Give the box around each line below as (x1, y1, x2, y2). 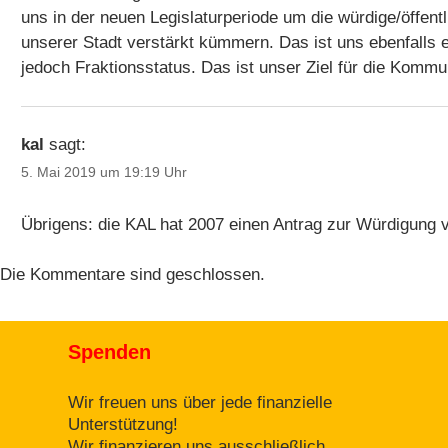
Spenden (67, 341, 151, 364)
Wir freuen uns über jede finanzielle (67, 392, 332, 412)
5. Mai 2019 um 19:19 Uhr (20, 163, 187, 180)
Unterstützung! (67, 414, 178, 434)
